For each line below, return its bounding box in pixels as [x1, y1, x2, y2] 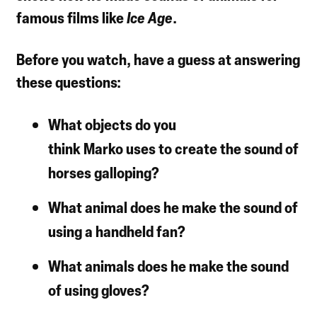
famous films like [16, 6, 127, 28]
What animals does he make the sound [48, 255, 289, 276]
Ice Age [127, 6, 173, 28]
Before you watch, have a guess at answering [16, 48, 301, 69]
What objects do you [48, 113, 177, 134]
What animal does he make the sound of [48, 196, 299, 217]
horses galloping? [48, 161, 160, 183]
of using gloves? [48, 279, 150, 300]
